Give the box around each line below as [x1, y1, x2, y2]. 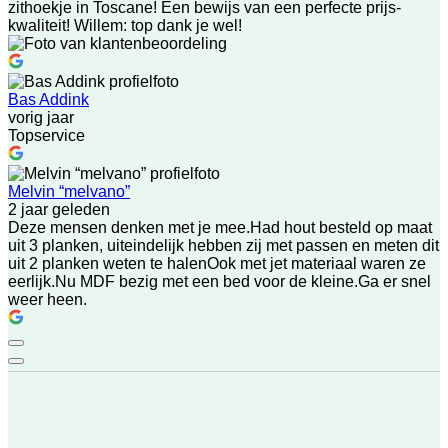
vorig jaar [8, 108, 74, 126]
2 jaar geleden [8, 200, 110, 218]
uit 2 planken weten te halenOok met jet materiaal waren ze [8, 254, 426, 272]
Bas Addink [8, 90, 89, 108]
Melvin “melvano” [8, 182, 130, 200]
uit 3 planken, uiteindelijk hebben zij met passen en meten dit [8, 236, 439, 254]
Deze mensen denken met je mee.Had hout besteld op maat [8, 218, 432, 236]
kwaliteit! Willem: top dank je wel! [8, 16, 242, 34]
